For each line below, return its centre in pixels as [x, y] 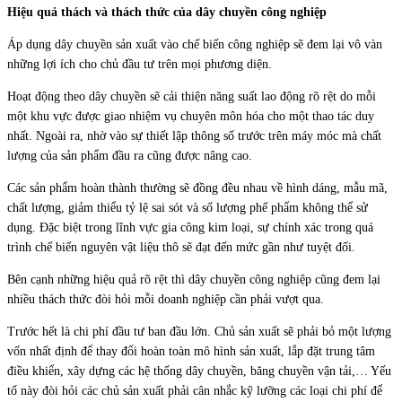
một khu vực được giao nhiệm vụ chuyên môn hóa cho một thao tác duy [191, 117]
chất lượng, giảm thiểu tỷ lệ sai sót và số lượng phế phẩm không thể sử [188, 208]
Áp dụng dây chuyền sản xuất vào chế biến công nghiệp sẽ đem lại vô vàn [195, 45]
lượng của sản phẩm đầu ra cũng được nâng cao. [130, 156]
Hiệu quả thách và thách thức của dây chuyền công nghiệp [167, 13]
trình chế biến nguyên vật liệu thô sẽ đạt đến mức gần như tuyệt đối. [181, 248]
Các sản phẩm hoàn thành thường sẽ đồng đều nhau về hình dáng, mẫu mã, [197, 188]
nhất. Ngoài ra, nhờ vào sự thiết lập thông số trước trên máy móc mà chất [194, 136]
